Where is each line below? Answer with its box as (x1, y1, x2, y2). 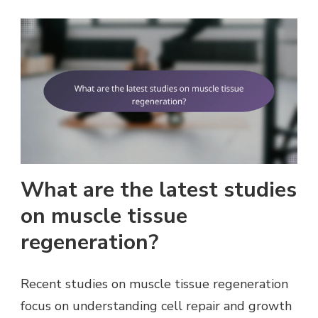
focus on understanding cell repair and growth (21, 297, 292, 314)
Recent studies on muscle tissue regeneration (21, 275, 288, 292)
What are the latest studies (21, 175, 297, 204)
